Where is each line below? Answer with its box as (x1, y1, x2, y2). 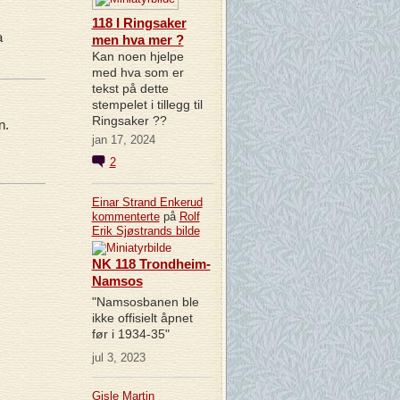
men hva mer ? (91, 31, 184, 47)
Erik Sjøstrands (91, 223, 176, 237)
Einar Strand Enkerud (91, 195, 203, 209)
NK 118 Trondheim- (91, 256, 211, 272)
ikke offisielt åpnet (91, 311, 193, 326)
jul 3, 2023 (91, 351, 146, 365)
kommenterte (91, 209, 160, 223)
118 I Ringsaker (91, 14, 187, 30)
